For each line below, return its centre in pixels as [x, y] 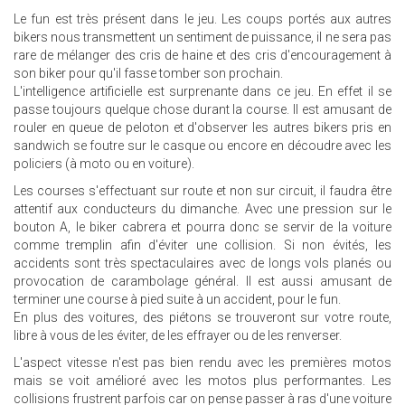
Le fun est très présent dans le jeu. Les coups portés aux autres [202, 19]
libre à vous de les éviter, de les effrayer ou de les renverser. [178, 335]
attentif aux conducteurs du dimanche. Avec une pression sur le [202, 209]
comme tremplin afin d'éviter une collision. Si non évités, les [202, 245]
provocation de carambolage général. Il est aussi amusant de [202, 281]
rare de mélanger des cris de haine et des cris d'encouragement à [202, 55]
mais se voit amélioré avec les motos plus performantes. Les [202, 381]
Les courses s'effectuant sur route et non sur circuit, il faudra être [202, 191]
